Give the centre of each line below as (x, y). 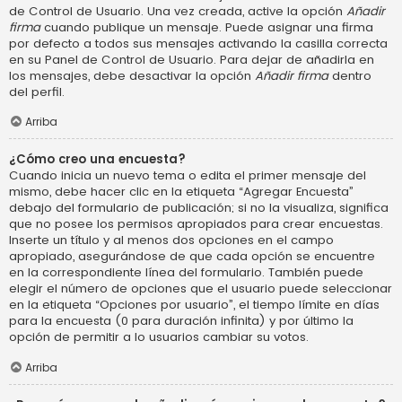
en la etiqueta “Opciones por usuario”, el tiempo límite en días (194, 305)
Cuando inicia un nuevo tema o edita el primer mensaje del (188, 176)
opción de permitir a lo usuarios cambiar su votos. (159, 337)
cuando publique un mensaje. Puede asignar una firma (207, 27)
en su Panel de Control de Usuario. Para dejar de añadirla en (192, 59)
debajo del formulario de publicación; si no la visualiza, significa (199, 208)
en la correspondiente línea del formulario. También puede (186, 273)
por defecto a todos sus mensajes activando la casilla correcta (198, 43)
